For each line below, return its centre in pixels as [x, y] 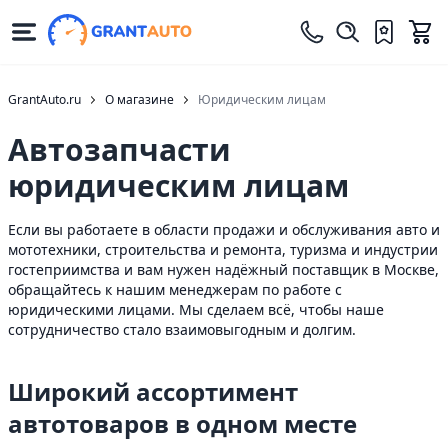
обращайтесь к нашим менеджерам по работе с [175, 289]
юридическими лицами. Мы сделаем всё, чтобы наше [196, 309]
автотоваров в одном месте [182, 423]
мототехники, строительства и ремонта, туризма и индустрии [223, 249]
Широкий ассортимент [153, 391]
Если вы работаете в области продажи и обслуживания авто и [224, 229]
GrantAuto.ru [44, 99]
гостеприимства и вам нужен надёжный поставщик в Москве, [223, 269]
